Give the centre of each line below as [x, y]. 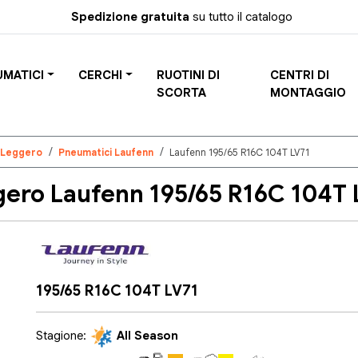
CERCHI [100, 75]
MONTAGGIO [308, 93]
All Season [148, 335]
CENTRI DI [300, 75]
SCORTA [181, 93]
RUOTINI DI [188, 75]
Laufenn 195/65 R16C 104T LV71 [240, 152]
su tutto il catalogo [241, 17]
